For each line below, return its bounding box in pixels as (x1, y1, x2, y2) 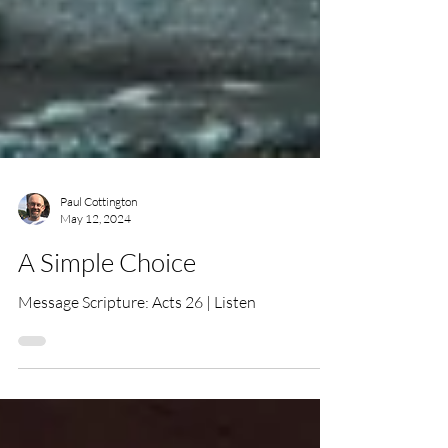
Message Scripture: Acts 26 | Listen (18, 372, 256, 392)
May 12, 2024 (60, 291, 131, 306)
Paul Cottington (60, 274, 137, 289)
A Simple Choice (18, 326, 196, 358)
